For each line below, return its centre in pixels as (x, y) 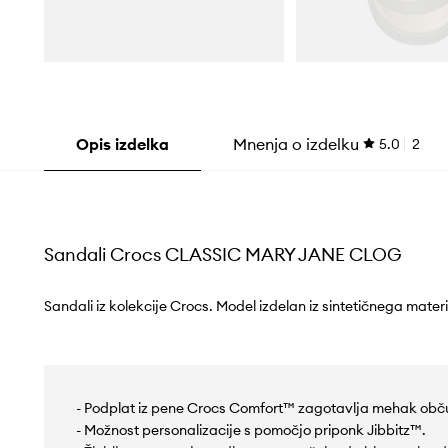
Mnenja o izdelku (295, 144)
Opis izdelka (122, 144)
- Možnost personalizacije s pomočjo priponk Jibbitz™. (250, 430)
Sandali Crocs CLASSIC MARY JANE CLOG (222, 255)
